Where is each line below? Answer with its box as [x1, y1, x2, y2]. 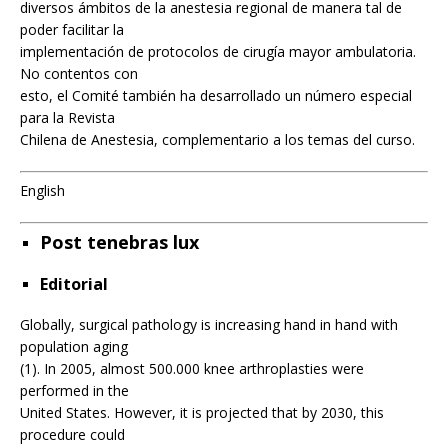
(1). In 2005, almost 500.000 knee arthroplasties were [20, 359, 364, 379]
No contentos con [20, 64, 138, 84]
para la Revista [20, 108, 115, 128]
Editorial [40, 273, 108, 296]
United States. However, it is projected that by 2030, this [20, 403, 384, 423]
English [20, 181, 65, 201]
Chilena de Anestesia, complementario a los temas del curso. [20, 130, 415, 150]
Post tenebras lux [40, 230, 199, 255]
